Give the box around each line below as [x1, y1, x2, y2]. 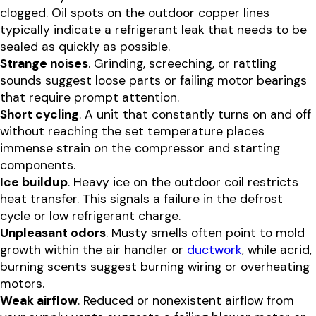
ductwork [187, 242, 242, 258]
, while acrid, [242, 242, 312, 258]
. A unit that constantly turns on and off [79, 107, 311, 123]
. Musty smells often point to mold [106, 225, 305, 241]
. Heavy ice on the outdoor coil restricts [68, 174, 298, 190]
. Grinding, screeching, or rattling [88, 56, 276, 72]
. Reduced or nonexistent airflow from [78, 293, 294, 309]
